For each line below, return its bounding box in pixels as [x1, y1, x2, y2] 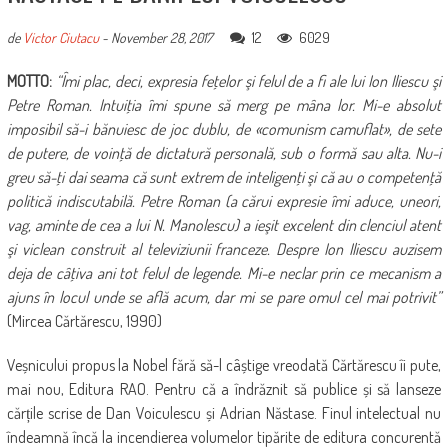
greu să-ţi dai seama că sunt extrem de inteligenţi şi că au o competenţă [6, 167, 442, 188]
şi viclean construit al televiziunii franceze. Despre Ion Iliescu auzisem [6, 239, 442, 260]
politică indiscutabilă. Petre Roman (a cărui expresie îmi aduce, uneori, [6, 191, 442, 212]
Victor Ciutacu [22, 29, 99, 47]
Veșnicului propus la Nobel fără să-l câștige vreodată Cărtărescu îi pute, [6, 355, 442, 376]
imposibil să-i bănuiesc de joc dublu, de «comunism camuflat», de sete [6, 119, 442, 140]
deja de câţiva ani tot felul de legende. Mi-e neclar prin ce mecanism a [6, 263, 442, 284]
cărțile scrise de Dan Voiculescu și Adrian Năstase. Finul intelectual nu [6, 403, 442, 424]
